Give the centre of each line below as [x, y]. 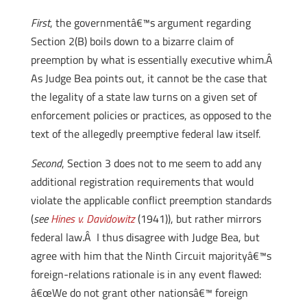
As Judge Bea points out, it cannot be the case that [149, 78]
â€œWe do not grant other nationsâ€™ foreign [139, 293]
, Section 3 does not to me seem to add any [161, 163]
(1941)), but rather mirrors [198, 219]
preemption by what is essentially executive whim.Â [153, 60]
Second [46, 163]
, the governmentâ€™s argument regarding [150, 23]
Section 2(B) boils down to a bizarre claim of [132, 41]
